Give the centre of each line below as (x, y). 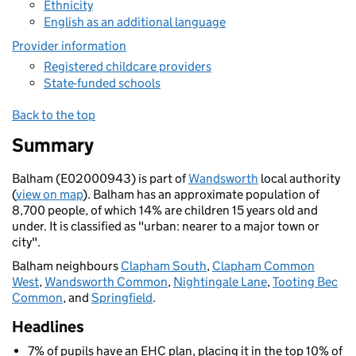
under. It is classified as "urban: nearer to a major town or (166, 226)
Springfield (122, 298)
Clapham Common (263, 266)
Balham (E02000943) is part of (100, 178)
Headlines (48, 327)
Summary (53, 145)
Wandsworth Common (106, 282)
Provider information (69, 46)
